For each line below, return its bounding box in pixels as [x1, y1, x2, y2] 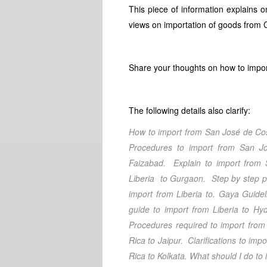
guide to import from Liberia [129, 203, 239, 215]
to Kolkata [148, 250, 185, 262]
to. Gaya [202, 188, 239, 200]
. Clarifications [180, 234, 239, 246]
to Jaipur [148, 234, 181, 246]
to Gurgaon [157, 172, 204, 184]
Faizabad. [129, 157, 166, 169]
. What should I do [185, 250, 256, 262]
